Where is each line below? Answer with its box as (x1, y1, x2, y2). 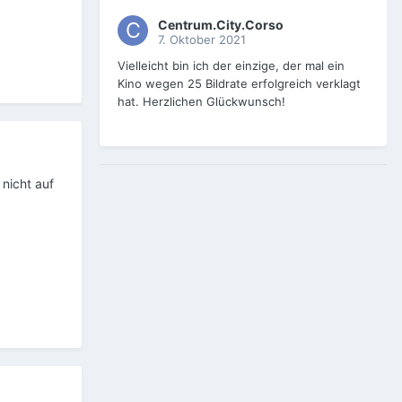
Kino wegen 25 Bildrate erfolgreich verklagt (118, 76, 361, 92)
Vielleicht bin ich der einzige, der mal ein (118, 58, 345, 74)
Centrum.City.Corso (158, 17, 284, 33)
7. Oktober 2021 (158, 32, 246, 48)
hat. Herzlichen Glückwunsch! (118, 94, 285, 109)
